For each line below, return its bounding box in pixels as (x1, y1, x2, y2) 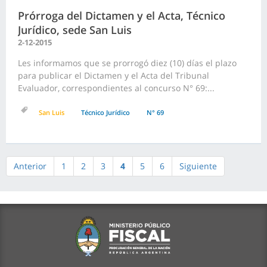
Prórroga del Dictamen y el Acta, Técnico (18, 8, 225, 23)
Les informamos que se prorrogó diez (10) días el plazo (18, 57, 237, 69)
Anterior (14, 160, 46, 172)
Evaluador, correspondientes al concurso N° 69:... (18, 82, 215, 94)
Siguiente (179, 160, 217, 172)
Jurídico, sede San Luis (18, 23, 132, 38)
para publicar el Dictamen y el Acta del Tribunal (18, 70, 209, 82)
